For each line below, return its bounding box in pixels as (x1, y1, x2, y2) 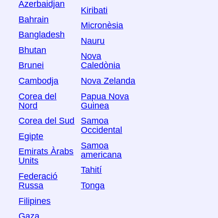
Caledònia (81, 60, 121, 71)
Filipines (18, 196, 51, 206)
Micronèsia (81, 20, 124, 31)
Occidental (81, 125, 123, 135)
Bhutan (18, 45, 47, 55)
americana (81, 149, 122, 160)
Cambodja (18, 76, 59, 86)
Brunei (18, 60, 44, 71)
